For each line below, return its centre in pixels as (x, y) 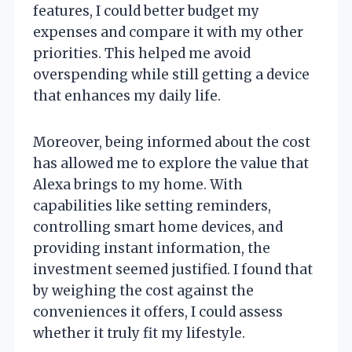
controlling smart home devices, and (158, 227)
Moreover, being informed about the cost (172, 143)
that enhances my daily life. (127, 96)
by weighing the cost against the (143, 291)
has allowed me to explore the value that (171, 164)
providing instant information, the (152, 249)
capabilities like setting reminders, (152, 206)
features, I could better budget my (146, 11)
